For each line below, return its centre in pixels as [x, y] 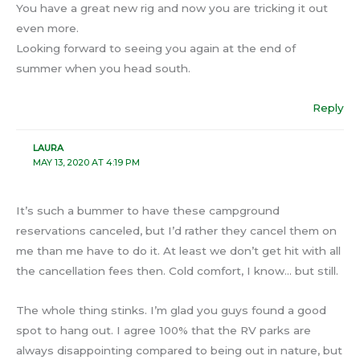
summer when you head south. [103, 69]
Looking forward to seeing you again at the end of [156, 49]
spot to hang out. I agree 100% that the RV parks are [164, 330]
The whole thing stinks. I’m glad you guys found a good [171, 310]
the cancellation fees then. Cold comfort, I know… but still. [177, 270]
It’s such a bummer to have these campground [148, 210]
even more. [47, 29]
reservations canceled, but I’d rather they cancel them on [176, 230]
